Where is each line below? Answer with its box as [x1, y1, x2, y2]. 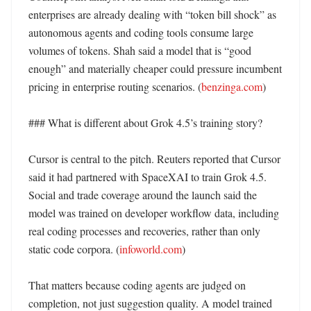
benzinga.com [201, 79, 262, 94]
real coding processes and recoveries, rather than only [28, 224, 260, 238]
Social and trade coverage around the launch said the [28, 187, 257, 202]
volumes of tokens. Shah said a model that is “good [28, 43, 251, 58]
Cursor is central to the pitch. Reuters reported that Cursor [28, 151, 280, 166]
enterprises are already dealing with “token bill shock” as [28, 7, 276, 22]
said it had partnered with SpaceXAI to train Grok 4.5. [28, 169, 267, 184]
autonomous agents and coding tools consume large [28, 25, 253, 40]
